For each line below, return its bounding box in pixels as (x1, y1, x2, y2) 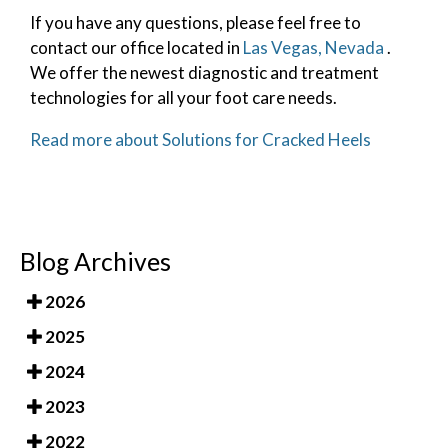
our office (91, 36, 164, 58)
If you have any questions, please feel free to (30, 11, 361, 33)
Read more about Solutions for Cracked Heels (30, 128, 371, 150)
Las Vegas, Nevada (243, 36, 384, 58)
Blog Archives (20, 246, 171, 276)
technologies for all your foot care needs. (30, 86, 337, 108)
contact (30, 36, 91, 58)
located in (164, 36, 243, 58)
